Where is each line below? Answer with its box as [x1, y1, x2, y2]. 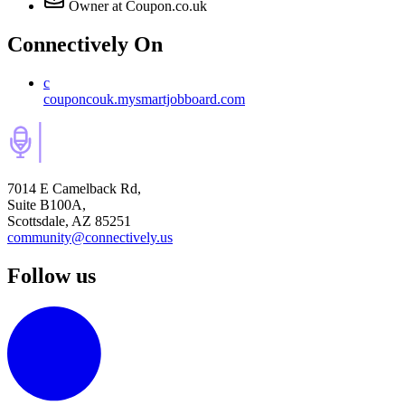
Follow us [7, 263, 96, 287]
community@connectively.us [7, 230, 173, 246]
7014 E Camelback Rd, [7, 181, 141, 197]
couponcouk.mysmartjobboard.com [43, 91, 245, 108]
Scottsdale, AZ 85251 [7, 213, 131, 230]
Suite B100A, [7, 197, 86, 213]
